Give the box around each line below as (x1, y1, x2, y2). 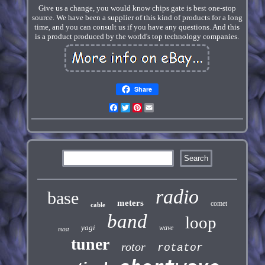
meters (117, 198, 144, 208)
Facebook (118, 103, 151, 112)
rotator (157, 242, 203, 254)
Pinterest (141, 103, 172, 112)
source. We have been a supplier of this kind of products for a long (31, 13, 243, 22)
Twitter (130, 103, 154, 112)
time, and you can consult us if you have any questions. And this (34, 22, 240, 32)
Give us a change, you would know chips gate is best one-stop (38, 4, 236, 13)
